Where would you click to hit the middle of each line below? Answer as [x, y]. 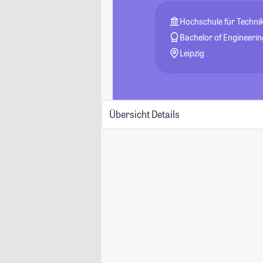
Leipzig [192, 53]
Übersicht [129, 114]
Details [165, 114]
